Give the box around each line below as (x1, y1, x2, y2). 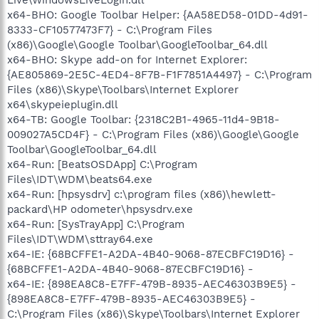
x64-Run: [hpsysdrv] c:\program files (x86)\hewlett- (7, 187, 276, 201)
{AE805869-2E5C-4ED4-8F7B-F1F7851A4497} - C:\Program (7, 68, 312, 81)
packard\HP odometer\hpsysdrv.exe (7, 202, 193, 216)
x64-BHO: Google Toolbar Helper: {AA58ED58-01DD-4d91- (7, 8, 308, 21)
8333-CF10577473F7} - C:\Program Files (7, 23, 212, 36)
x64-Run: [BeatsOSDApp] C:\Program (7, 157, 197, 171)
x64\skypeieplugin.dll (7, 98, 118, 111)
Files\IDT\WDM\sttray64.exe (7, 232, 153, 246)
